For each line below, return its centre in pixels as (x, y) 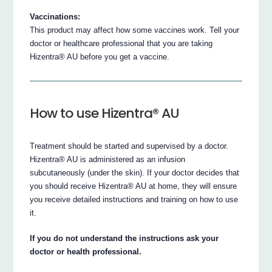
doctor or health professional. (86, 251)
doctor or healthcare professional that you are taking (121, 43)
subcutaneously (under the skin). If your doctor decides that (135, 172)
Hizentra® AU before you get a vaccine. (100, 56)
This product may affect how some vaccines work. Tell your (135, 30)
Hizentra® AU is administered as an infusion (108, 159)
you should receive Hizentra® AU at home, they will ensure (134, 186)
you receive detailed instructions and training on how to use (134, 199)
